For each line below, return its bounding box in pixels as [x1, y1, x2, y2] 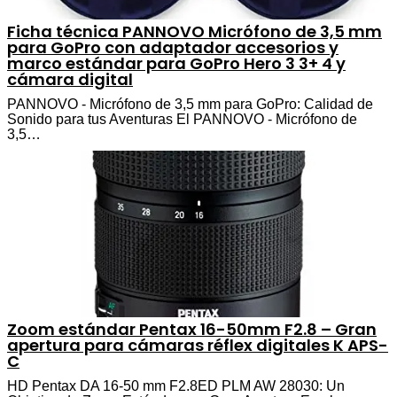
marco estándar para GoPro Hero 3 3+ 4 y [7, 51, 346, 74]
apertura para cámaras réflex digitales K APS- [7, 333, 388, 356]
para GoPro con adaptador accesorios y [7, 35, 339, 58]
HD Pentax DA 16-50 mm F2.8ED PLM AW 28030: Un [7, 378, 345, 393]
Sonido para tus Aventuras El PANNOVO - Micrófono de [7, 111, 357, 127]
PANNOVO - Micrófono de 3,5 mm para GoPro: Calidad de [7, 96, 373, 112]
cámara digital [7, 67, 133, 90]
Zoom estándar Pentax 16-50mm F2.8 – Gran [7, 317, 377, 340]
